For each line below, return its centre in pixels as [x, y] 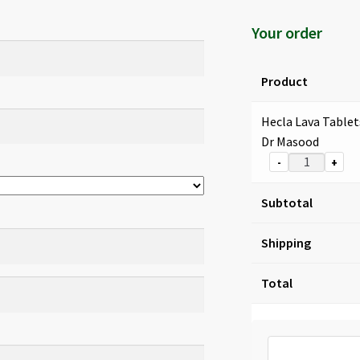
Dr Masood [292, 141]
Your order [287, 32]
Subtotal [287, 202]
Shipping [286, 242]
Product [285, 81]
